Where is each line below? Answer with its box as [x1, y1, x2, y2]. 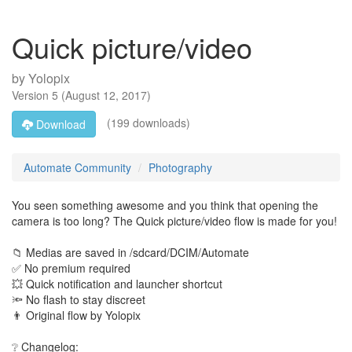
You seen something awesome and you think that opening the [12, 197, 318, 213]
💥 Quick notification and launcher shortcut [12, 276, 222, 291]
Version [12, 87, 52, 103]
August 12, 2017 [65, 87, 147, 103]
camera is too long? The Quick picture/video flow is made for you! [12, 213, 337, 229]
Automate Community [24, 159, 131, 175]
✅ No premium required [12, 260, 130, 276]
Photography [148, 159, 212, 175]
